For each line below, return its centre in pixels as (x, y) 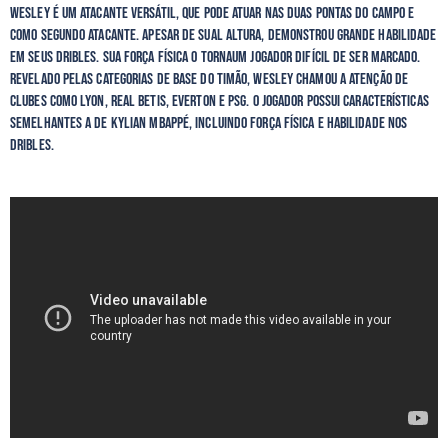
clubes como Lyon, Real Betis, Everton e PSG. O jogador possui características (219, 101)
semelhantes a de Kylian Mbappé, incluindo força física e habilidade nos (209, 123)
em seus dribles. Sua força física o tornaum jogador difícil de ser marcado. (215, 57)
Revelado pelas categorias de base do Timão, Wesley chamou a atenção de (209, 79)
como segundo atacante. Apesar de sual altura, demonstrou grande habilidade (223, 35)
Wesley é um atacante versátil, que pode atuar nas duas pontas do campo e (212, 13)
